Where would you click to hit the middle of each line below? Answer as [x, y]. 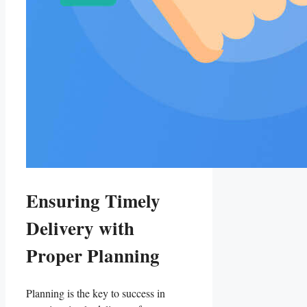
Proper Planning [93, 256]
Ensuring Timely [93, 201]
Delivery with [80, 228]
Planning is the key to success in [96, 293]
